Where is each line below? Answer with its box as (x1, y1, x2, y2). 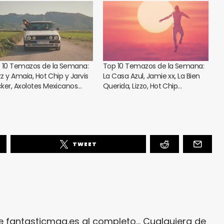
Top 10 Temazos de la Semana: (103, 61, 204, 71)
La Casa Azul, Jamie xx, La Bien (103, 71, 200, 81)
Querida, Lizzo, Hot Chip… (103, 81, 182, 91)
